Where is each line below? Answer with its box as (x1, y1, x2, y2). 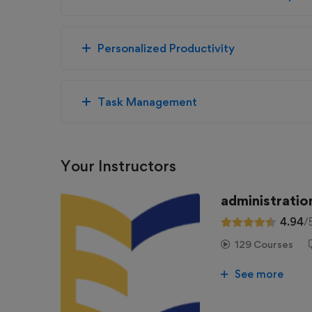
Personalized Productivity (97, 41, 235, 55)
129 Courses (235, 238, 293, 250)
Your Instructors (61, 157, 176, 175)
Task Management (97, 95, 197, 109)
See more (232, 267, 283, 281)
